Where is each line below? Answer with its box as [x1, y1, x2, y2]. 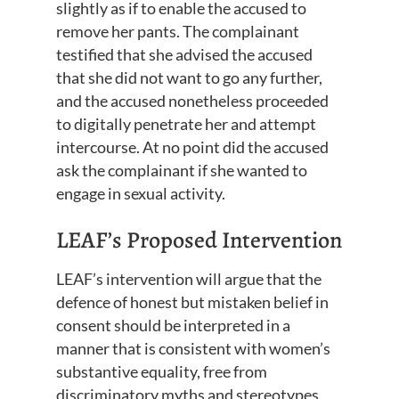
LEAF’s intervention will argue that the [55, 269, 322, 289]
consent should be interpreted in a [55, 315, 290, 336]
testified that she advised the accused [55, 45, 313, 65]
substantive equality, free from [55, 362, 267, 382]
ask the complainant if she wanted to [55, 160, 307, 181]
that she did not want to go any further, [55, 68, 322, 88]
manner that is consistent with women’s [55, 338, 330, 359]
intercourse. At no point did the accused [55, 137, 329, 158]
